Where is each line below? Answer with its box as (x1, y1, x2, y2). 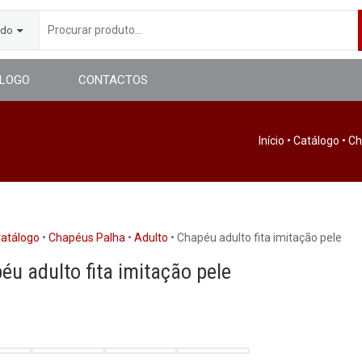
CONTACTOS (78, 73, 148, 87)
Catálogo (293, 134, 339, 147)
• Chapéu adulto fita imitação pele (168, 231, 342, 244)
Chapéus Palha (48, 231, 125, 244)
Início (259, 134, 284, 147)
